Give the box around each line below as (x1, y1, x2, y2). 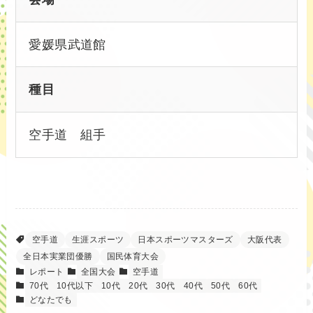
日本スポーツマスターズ (138, 234, 233, 245)
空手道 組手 (29, 128, 106, 143)
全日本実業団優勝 (23, 251, 93, 261)
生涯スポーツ (72, 234, 124, 245)
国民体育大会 (106, 251, 159, 261)
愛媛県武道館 (29, 37, 106, 52)
